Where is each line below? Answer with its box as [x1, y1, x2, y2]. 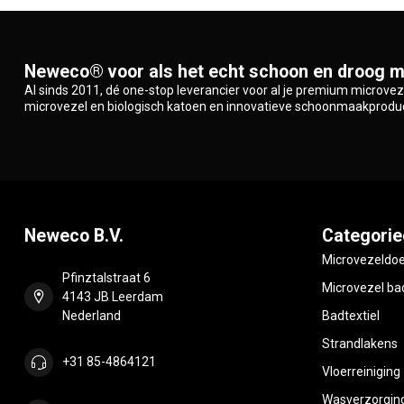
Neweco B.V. [24, 225, 124, 246]
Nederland [62, 308, 121, 323]
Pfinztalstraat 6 [62, 270, 151, 285]
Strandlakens [322, 335, 398, 351]
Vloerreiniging [322, 363, 400, 379]
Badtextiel [322, 308, 380, 323]
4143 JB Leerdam [62, 289, 163, 304]
